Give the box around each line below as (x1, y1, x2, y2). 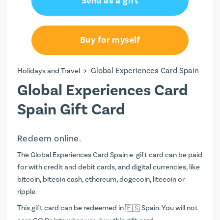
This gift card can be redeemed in (17, 203, 125, 213)
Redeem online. (17, 133, 82, 144)
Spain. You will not (140, 203, 198, 213)
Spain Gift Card (17, 100, 125, 120)
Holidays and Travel (17, 66, 80, 76)
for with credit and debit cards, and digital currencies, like (17, 163, 200, 172)
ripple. (17, 187, 37, 196)
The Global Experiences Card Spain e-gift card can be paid (17, 150, 202, 160)
